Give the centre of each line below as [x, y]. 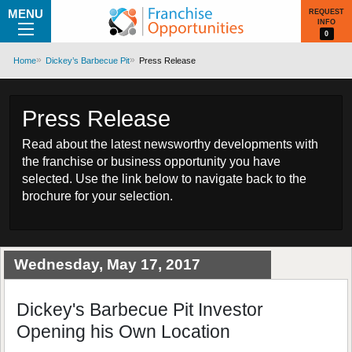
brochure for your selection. [97, 196]
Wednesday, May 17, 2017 [107, 264]
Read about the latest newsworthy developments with [170, 144]
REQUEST [326, 11]
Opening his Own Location [123, 332]
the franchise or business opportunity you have [151, 161]
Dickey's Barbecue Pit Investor [140, 310]
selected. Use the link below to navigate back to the [164, 179]
